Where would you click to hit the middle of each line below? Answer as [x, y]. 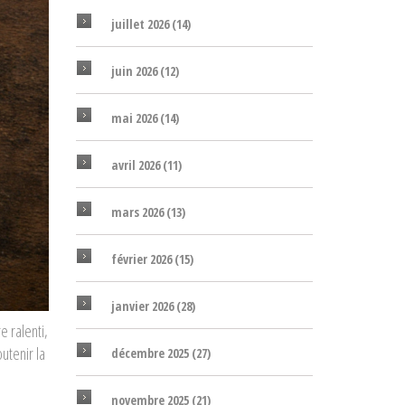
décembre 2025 [151, 353]
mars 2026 [138, 212]
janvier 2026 [143, 306]
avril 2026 [137, 165]
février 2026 [142, 259]
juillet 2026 [141, 24]
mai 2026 [135, 118]
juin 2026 [135, 71]
